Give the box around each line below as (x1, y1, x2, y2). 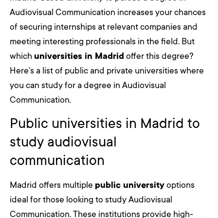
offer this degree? (124, 51, 194, 61)
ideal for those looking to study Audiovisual (10, 194, 172, 204)
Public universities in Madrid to (10, 115, 200, 131)
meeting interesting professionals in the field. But (10, 36, 195, 47)
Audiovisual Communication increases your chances (10, 7, 206, 18)
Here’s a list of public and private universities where (10, 66, 204, 76)
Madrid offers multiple (10, 180, 95, 190)
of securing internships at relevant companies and (10, 22, 198, 32)
